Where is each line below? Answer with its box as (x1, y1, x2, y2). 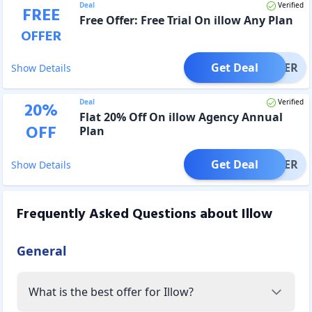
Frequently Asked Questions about (17, 203, 242, 226)
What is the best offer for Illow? (29, 283, 194, 299)
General (17, 242, 66, 259)
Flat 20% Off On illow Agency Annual (79, 109, 283, 125)
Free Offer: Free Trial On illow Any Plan (79, 12, 293, 28)
